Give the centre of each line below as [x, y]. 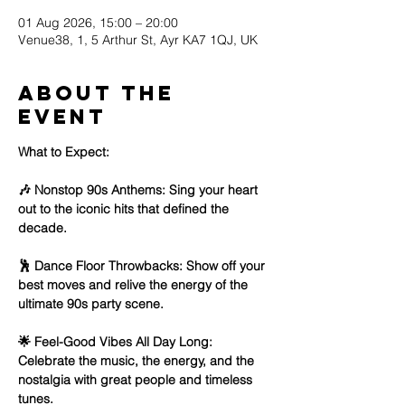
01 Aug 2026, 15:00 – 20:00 [98, 23]
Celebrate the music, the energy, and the [138, 361]
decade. [42, 228]
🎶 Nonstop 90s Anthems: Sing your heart [140, 190]
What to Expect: [64, 152]
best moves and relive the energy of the [135, 285]
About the [96, 93]
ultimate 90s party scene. [91, 304]
